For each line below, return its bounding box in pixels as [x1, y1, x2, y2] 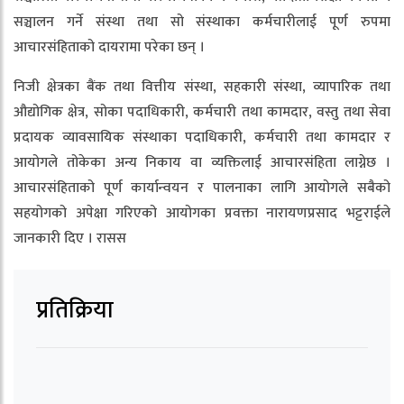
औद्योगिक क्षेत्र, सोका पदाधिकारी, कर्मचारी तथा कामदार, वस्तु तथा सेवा [14, 99, 390, 124]
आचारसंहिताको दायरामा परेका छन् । [14, 34, 205, 60]
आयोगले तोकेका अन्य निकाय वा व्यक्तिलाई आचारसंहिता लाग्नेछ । [14, 150, 390, 175]
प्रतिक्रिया [36, 290, 114, 330]
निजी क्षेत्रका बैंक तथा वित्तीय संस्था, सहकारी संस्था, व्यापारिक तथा [14, 74, 390, 99]
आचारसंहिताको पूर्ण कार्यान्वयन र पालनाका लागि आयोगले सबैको [14, 175, 390, 200]
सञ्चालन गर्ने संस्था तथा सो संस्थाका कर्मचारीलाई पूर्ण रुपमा [14, 9, 390, 34]
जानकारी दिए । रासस [14, 225, 126, 251]
